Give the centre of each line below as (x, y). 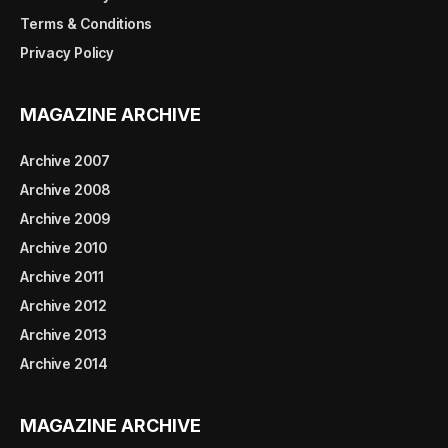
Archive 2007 (65, 160)
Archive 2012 (63, 305)
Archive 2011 (62, 276)
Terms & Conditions (86, 23)
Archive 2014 (64, 363)
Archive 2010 (63, 247)
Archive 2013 (63, 334)
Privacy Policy (67, 52)
